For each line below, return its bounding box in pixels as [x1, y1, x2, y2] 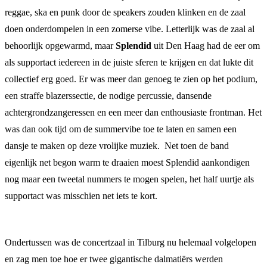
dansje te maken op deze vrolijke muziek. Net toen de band [5, 140, 229, 151]
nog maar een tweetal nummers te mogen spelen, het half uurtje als [5, 173, 254, 184]
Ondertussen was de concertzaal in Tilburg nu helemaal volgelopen [5, 237, 256, 247]
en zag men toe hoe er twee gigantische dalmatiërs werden [5, 253, 223, 264]
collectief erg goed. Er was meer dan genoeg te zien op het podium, [5, 73, 257, 84]
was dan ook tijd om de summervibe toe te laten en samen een [5, 123, 237, 134]
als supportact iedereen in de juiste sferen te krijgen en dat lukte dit [5, 57, 253, 67]
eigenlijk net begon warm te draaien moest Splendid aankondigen [5, 157, 250, 167]
